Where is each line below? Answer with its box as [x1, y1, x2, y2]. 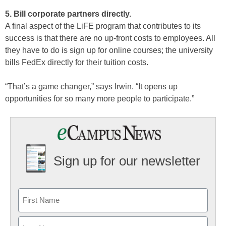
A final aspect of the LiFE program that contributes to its [5, 22, 201, 30]
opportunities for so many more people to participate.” [5, 94, 194, 103]
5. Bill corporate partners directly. [5, 10, 131, 18]
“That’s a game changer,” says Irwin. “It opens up [5, 82, 178, 91]
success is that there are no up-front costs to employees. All [5, 34, 215, 42]
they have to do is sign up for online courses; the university [5, 46, 213, 54]
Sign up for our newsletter [53, 153, 200, 169]
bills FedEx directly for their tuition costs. [5, 58, 148, 67]
